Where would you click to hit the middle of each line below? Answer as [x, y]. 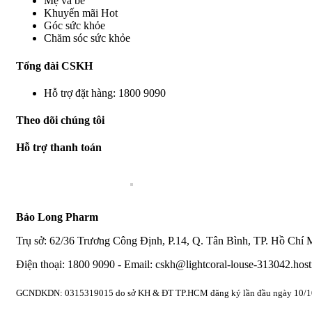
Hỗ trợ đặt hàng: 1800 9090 [105, 93]
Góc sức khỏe [75, 26]
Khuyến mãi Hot [81, 13]
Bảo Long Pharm [57, 217]
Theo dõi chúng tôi [60, 120]
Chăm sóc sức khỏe [87, 38]
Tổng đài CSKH [54, 65]
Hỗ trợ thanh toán [59, 148]
